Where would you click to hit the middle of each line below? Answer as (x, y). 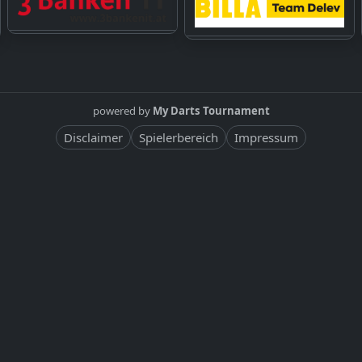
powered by (122, 70)
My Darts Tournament (211, 70)
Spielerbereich (179, 97)
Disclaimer (93, 97)
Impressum (266, 97)
